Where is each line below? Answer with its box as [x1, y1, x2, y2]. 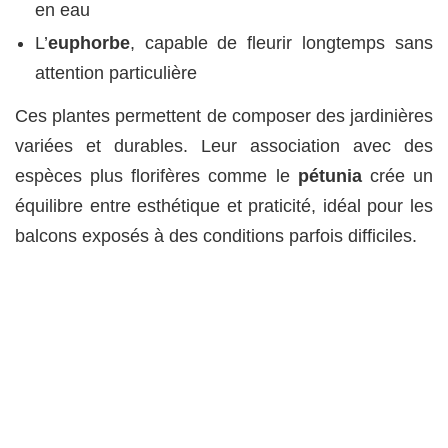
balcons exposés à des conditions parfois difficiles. [15, 225, 417, 246]
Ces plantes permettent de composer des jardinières [15, 105, 433, 126]
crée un [361, 165, 434, 186]
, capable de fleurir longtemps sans [129, 33, 433, 54]
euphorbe [47, 33, 130, 54]
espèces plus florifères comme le [15, 165, 298, 186]
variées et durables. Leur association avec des [15, 135, 433, 156]
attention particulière [34, 63, 197, 84]
